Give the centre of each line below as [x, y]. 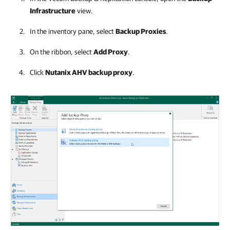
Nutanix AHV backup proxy [89, 72]
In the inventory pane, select [73, 31]
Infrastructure [53, 11]
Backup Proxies [141, 31]
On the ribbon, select [62, 52]
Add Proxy [111, 52]
